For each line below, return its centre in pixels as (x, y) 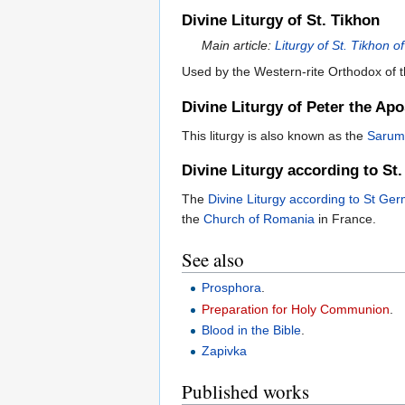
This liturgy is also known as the (274, 135)
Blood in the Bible (252, 330)
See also (213, 259)
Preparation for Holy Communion (296, 309)
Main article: (239, 46)
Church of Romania (259, 218)
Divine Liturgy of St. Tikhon (281, 21)
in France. (345, 218)
